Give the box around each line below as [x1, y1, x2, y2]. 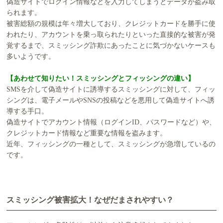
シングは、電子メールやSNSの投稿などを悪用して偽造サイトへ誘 [6, 97, 215, 105]
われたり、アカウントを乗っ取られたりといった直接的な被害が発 [6, 31, 216, 39]
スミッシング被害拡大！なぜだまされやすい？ [6, 196, 174, 205]
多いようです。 [6, 53, 56, 61]
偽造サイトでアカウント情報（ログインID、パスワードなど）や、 [6, 118, 217, 126]
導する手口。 [6, 108, 49, 115]
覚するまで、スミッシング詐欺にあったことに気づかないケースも [6, 42, 216, 50]
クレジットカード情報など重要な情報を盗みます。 [6, 129, 167, 137]
